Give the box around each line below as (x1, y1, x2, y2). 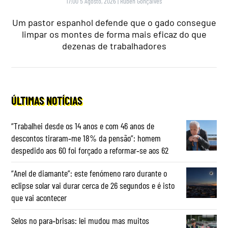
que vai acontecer (11, 192, 67, 204)
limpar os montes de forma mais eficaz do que (21, 28, 207, 40)
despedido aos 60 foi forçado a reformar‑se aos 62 (11, 145, 169, 156)
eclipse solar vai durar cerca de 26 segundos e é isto (11, 180, 175, 191)
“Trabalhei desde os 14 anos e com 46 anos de (11, 120, 155, 132)
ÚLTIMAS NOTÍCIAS (11, 94, 83, 107)
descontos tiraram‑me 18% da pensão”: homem (11, 132, 161, 144)
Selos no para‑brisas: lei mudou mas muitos (11, 215, 150, 226)
